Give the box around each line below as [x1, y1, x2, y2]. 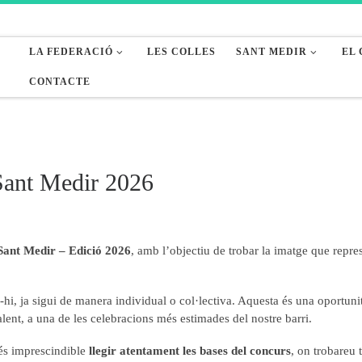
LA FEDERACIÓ [29, 47, 113, 57]
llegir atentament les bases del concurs [89, 343, 291, 357]
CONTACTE [29, 77, 90, 86]
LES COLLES [147, 47, 217, 57]
